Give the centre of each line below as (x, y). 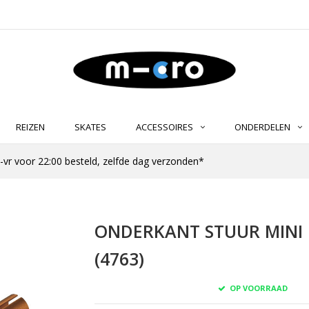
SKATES (90, 127)
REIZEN (30, 127)
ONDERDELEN (262, 127)
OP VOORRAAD (257, 288)
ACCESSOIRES (165, 127)
